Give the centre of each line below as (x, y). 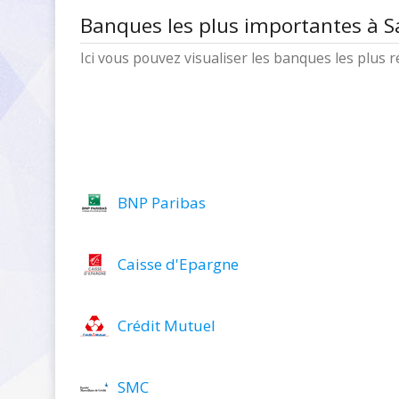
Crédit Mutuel (167, 326)
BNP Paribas (162, 203)
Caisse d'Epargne (178, 264)
